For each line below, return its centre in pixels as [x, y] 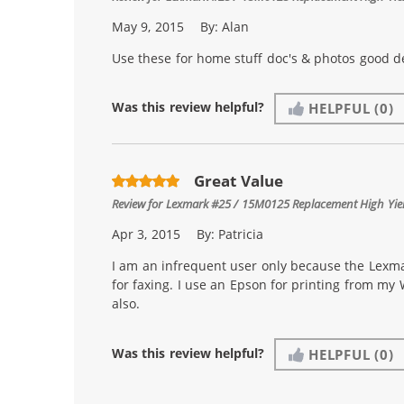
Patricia [241, 234]
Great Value [239, 180]
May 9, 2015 [148, 26]
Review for [139, 204]
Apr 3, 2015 [146, 234]
